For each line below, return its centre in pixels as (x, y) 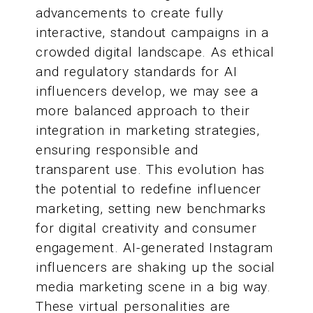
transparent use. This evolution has (150, 170)
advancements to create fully (130, 13)
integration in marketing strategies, (148, 131)
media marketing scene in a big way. (153, 287)
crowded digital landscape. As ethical (155, 52)
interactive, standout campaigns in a (153, 33)
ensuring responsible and (117, 150)
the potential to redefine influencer (149, 189)
